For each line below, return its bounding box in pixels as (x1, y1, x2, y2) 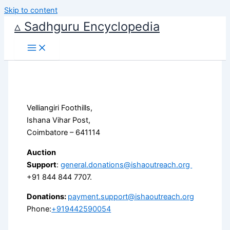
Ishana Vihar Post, (27, 116, 91, 125)
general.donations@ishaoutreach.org (61, 160, 193, 169)
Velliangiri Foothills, (27, 103, 93, 113)
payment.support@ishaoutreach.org (68, 192, 195, 202)
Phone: (27, 204, 52, 214)
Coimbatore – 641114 (27, 128, 101, 138)
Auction (27, 147, 56, 157)
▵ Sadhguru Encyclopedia (14, 19, 160, 34)
